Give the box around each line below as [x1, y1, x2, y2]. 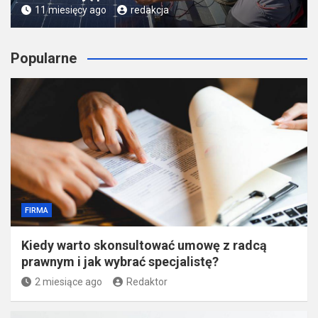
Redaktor [126, 275, 168, 287]
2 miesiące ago [35, 275, 102, 287]
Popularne [11, 49, 77, 67]
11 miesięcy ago [35, 4, 106, 16]
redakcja [131, 4, 169, 16]
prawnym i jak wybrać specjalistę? [21, 253, 219, 269]
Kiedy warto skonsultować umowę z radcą [21, 237, 267, 253]
